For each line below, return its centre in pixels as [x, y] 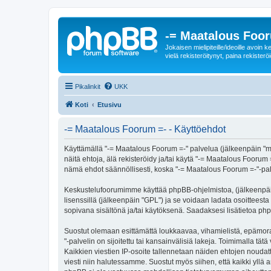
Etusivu [109, 104]
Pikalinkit [88, 86]
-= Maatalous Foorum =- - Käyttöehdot [145, 129]
